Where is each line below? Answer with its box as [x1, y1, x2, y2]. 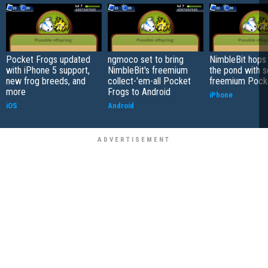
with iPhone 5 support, [6, 64, 90, 76]
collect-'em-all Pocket [108, 75, 191, 87]
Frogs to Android [108, 86, 170, 98]
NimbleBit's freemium [108, 64, 188, 76]
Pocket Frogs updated [6, 53, 90, 65]
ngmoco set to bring [108, 53, 184, 65]
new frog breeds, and [6, 75, 86, 87]
